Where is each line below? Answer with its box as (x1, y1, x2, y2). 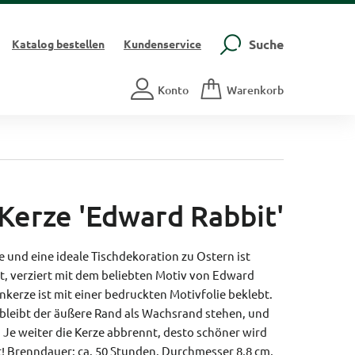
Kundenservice (123, 36, 201, 51)
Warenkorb (226, 82, 284, 97)
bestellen (53, 36, 105, 51)
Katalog (11, 36, 54, 51)
